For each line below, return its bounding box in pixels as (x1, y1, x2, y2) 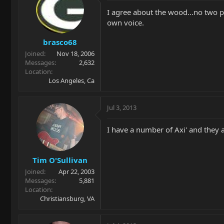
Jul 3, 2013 (107, 103, 136, 112)
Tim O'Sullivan (32, 154, 87, 165)
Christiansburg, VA (40, 193, 94, 203)
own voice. (107, 17, 144, 27)
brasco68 (42, 37, 77, 47)
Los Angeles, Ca (48, 76, 94, 85)
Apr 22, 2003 (58, 166, 94, 176)
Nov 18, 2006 (56, 49, 94, 58)
